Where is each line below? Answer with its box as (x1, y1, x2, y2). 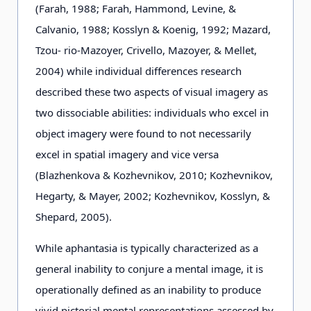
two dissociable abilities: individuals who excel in (35, 106, 269, 119)
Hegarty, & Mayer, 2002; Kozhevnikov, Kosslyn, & (35, 189, 270, 203)
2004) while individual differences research (35, 64, 242, 78)
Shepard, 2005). (35, 210, 112, 224)
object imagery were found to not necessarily (35, 126, 251, 140)
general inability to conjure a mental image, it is (35, 262, 263, 276)
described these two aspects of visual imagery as (35, 85, 268, 99)
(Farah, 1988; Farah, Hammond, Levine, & (35, 1, 236, 15)
